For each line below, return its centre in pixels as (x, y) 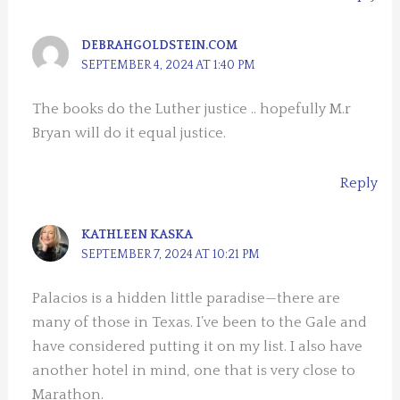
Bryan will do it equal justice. (129, 133)
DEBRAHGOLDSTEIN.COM (160, 45)
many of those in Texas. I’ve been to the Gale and (200, 322)
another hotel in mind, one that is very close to (194, 370)
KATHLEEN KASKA (137, 234)
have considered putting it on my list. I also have (198, 346)
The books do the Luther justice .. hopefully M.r (192, 109)
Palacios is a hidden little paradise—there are (187, 298)
